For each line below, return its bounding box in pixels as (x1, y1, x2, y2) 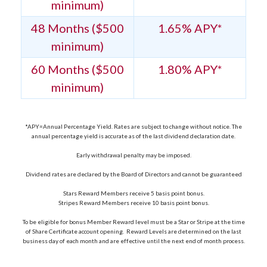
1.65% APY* (157, 21, 222, 36)
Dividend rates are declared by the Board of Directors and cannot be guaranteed (25, 170, 242, 178)
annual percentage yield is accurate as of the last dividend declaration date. (32, 132, 235, 140)
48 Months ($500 (31, 21, 124, 36)
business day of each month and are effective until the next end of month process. (22, 237, 245, 245)
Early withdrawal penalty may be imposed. (76, 151, 191, 159)
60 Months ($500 (31, 62, 124, 77)
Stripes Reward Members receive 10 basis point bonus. (58, 199, 209, 207)
